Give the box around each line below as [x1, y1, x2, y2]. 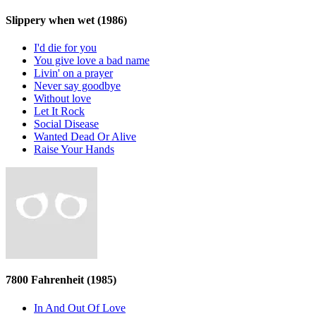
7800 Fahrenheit [6, 274, 87, 286]
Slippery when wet [6, 13, 97, 26]
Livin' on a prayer [34, 67, 113, 80]
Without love [34, 92, 91, 105]
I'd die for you [34, 42, 97, 54]
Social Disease [34, 118, 99, 130]
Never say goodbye [34, 80, 121, 92]
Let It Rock [34, 105, 85, 118]
